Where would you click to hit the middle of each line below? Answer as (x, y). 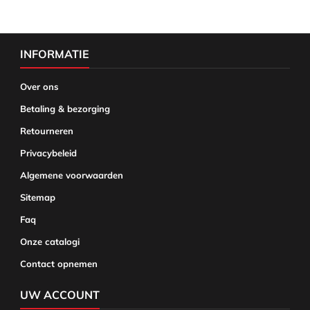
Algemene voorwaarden (72, 175)
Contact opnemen (59, 264)
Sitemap (38, 197)
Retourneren (47, 131)
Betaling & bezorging (65, 109)
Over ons (39, 86)
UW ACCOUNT (60, 295)
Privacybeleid (48, 153)
